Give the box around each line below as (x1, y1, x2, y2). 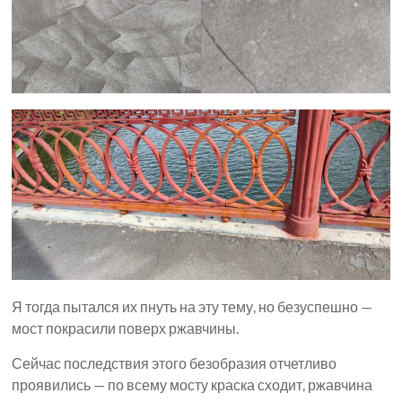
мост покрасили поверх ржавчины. (12, 319, 240, 337)
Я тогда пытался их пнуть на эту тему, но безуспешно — (12, 298, 373, 316)
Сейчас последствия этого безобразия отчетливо (12, 354, 337, 372)
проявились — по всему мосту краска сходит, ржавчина (12, 376, 373, 394)
